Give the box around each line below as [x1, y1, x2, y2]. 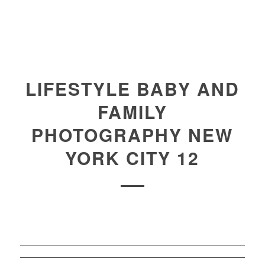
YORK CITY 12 [65, 145, 200, 170]
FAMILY [97, 99, 167, 124]
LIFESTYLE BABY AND [25, 76, 240, 101]
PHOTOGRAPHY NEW [31, 122, 234, 147]
